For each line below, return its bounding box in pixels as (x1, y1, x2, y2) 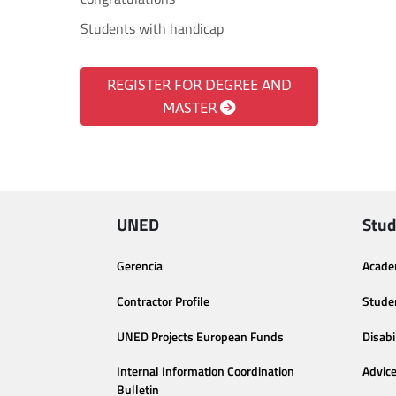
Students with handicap (80, 18, 224, 39)
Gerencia (117, 256, 163, 276)
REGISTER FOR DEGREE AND (106, 76, 292, 94)
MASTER (163, 99, 221, 117)
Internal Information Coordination (117, 362, 294, 382)
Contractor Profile (117, 291, 209, 311)
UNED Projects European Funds (117, 326, 284, 346)
